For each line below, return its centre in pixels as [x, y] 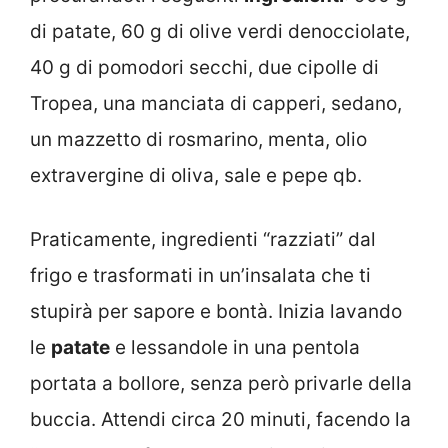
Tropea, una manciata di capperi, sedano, [216, 103]
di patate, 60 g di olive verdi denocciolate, [220, 31]
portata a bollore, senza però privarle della [221, 384]
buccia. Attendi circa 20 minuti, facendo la [220, 420]
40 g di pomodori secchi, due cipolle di [204, 67]
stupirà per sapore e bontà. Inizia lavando [216, 312]
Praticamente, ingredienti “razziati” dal [203, 240]
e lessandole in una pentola [235, 348]
